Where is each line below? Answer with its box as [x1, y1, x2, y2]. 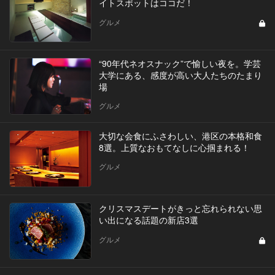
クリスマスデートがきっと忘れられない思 [98, 201, 262, 214]
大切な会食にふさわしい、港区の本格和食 [98, 129, 262, 142]
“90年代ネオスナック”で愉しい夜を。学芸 [98, 56, 261, 69]
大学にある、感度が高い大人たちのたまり [98, 68, 262, 81]
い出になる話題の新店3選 [98, 213, 198, 226]
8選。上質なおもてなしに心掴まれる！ [98, 141, 250, 153]
